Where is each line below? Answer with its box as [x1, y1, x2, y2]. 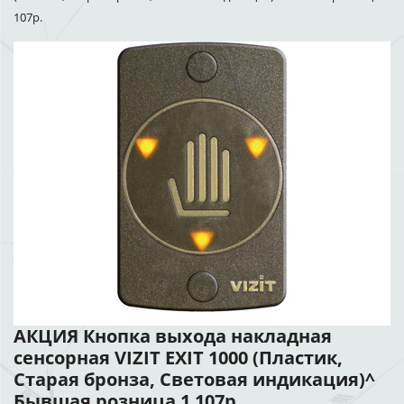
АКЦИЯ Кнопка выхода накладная [14, 324, 332, 348]
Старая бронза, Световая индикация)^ [14, 367, 375, 391]
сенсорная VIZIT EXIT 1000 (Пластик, [14, 345, 343, 370]
